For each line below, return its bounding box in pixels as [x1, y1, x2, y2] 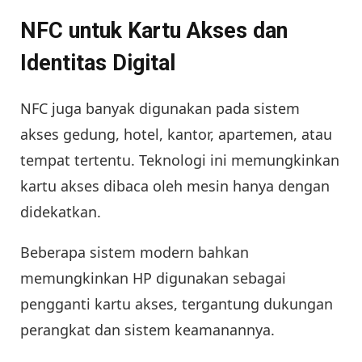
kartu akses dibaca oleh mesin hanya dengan [20, 175, 330, 196]
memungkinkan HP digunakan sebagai [20, 267, 286, 288]
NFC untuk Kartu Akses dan [20, 17, 288, 44]
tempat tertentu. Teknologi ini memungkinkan [20, 149, 339, 170]
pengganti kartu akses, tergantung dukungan [20, 293, 333, 314]
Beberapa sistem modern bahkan [20, 242, 249, 262]
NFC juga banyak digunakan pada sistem [20, 98, 300, 118]
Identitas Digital [20, 49, 175, 76]
